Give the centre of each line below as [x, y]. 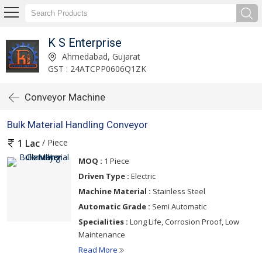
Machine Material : [115, 192]
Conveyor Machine [65, 97]
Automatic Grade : [114, 207]
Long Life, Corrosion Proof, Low [184, 222]
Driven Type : [104, 176]
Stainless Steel [178, 192]
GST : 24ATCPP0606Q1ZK [97, 68]
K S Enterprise [85, 42]
